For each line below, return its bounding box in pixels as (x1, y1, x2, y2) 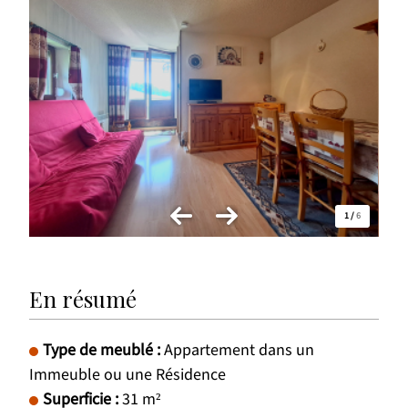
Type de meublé (43, 340, 158, 362)
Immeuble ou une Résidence (29, 364, 227, 386)
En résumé (29, 284, 138, 314)
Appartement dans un (164, 340, 315, 362)
